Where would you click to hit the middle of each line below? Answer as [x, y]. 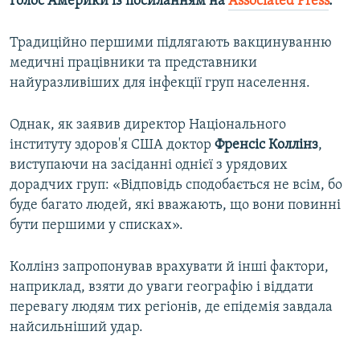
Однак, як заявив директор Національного [148, 125]
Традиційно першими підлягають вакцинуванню [171, 43]
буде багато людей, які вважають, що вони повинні [175, 206]
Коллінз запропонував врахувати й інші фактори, [169, 268]
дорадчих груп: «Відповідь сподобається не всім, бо [176, 186]
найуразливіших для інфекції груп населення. [160, 84]
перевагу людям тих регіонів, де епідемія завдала [171, 308]
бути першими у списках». [96, 226]
